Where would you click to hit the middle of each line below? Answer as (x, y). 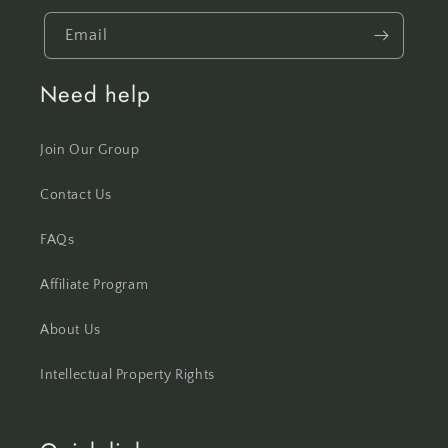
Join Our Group (90, 150)
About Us (70, 330)
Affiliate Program (94, 285)
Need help (95, 94)
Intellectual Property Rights (127, 375)
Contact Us (76, 195)
